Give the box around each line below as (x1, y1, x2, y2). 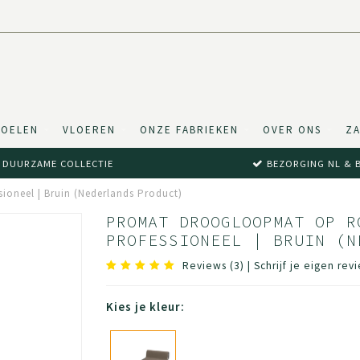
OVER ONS (263, 123, 321, 137)
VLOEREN (63, 123, 116, 137)
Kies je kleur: (105, 299, 185, 314)
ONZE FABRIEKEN (140, 123, 239, 137)
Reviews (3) (182, 259, 244, 272)
